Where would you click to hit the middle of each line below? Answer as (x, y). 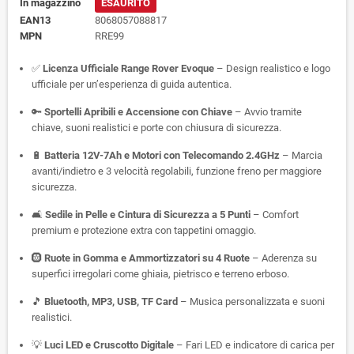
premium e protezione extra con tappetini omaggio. (144, 230)
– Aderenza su (283, 258)
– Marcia (301, 155)
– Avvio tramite (267, 112)
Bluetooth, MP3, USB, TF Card (111, 301)
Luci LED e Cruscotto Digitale (109, 345)
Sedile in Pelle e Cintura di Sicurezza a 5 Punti (148, 215)
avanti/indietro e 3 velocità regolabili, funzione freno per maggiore (177, 171)
